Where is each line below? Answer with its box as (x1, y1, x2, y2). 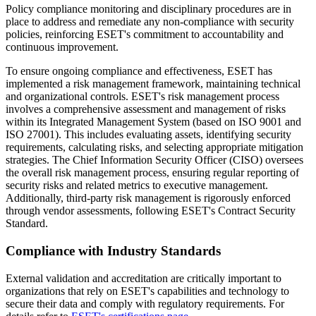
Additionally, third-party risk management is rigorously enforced (6, 192, 291, 205)
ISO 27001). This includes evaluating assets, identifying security (6, 128, 291, 141)
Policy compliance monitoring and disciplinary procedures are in (6, 3, 291, 16)
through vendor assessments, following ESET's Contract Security (6, 205, 296, 217)
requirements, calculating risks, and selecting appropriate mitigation (6, 141, 303, 154)
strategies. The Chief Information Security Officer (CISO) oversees (6, 154, 303, 166)
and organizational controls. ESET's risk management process (6, 90, 279, 103)
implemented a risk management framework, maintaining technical (6, 78, 300, 90)
